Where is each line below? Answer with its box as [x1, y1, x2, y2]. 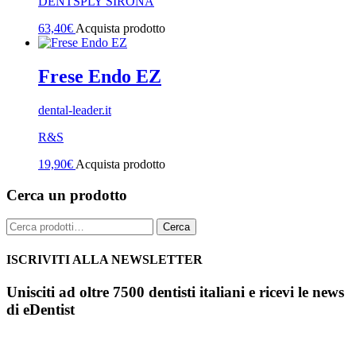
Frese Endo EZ [38, 66, 161, 87]
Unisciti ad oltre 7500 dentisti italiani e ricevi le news [6, 283, 344, 300]
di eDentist [6, 300, 75, 318]
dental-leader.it [38, 103, 111, 117]
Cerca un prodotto [6, 186, 127, 203]
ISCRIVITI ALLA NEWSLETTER [6, 252, 203, 266]
